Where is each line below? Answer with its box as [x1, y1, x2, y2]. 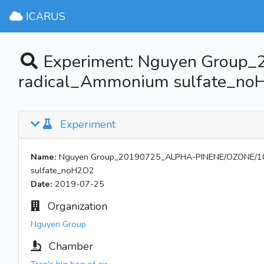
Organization [45, 199, 107, 213]
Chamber [46, 239, 93, 253]
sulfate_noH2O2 [31, 164, 94, 176]
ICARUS [22, 9, 65, 24]
